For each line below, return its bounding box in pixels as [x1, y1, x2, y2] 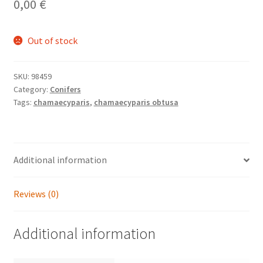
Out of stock [28, 34, 78, 46]
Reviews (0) [13, 188, 59, 200]
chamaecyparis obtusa [93, 97, 178, 108]
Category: [13, 84, 50, 95]
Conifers [49, 84, 81, 95]
